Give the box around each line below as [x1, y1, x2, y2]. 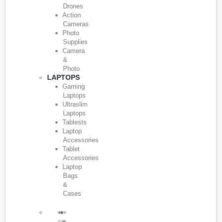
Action [62, 11, 81, 19]
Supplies [63, 38, 88, 46]
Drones [63, 2, 83, 10]
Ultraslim [62, 100, 88, 108]
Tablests [62, 118, 87, 126]
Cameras [63, 20, 89, 28]
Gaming [62, 82, 85, 90]
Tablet [62, 145, 80, 153]
